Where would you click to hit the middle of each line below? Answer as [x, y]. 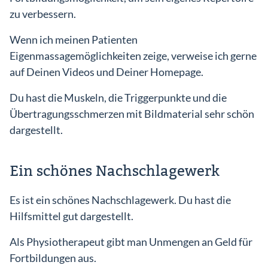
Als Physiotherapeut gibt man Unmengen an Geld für [131, 242]
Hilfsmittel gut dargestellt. [71, 216]
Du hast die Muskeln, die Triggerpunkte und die [118, 98]
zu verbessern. [43, 14]
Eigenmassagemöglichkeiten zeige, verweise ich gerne [133, 56]
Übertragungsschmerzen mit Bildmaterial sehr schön [132, 114]
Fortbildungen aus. [53, 258]
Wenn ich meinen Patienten [74, 39]
